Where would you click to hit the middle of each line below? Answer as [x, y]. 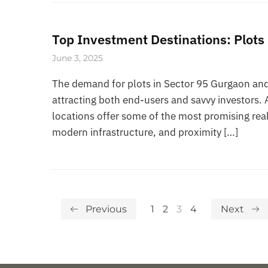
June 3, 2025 [77, 58]
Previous [106, 209]
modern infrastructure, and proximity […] [145, 132]
